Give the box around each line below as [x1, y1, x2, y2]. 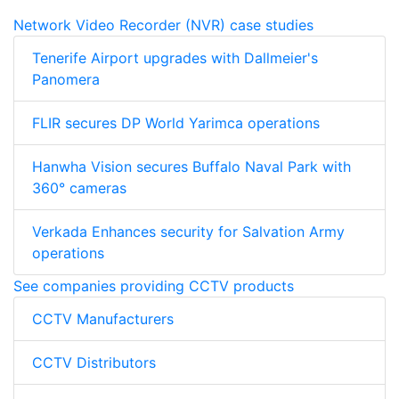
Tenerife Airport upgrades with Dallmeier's [32, 48, 318, 67]
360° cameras [32, 178, 126, 197]
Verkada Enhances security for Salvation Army [32, 222, 345, 240]
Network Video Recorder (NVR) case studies [13, 15, 313, 34]
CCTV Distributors [32, 353, 156, 371]
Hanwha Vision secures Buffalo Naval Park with [32, 157, 351, 175]
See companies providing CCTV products [13, 276, 294, 295]
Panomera [32, 69, 100, 88]
